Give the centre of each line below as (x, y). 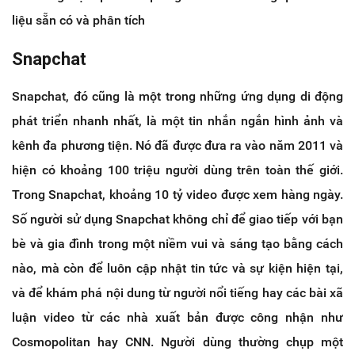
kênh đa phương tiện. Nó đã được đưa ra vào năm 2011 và (177, 146)
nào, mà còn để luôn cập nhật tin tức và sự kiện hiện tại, (177, 269)
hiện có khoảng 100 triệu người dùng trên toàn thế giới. (177, 170)
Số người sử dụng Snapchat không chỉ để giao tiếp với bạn (177, 219)
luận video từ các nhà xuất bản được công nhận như (177, 318)
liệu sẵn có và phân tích (78, 21)
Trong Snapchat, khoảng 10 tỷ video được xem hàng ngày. (177, 195)
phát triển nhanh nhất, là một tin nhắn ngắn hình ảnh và (177, 121)
